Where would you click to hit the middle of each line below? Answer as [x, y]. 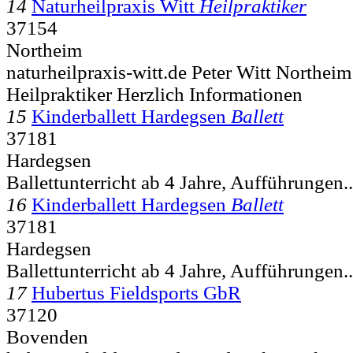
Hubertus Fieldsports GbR [136, 292]
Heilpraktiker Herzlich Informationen [154, 94]
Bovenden [47, 336]
